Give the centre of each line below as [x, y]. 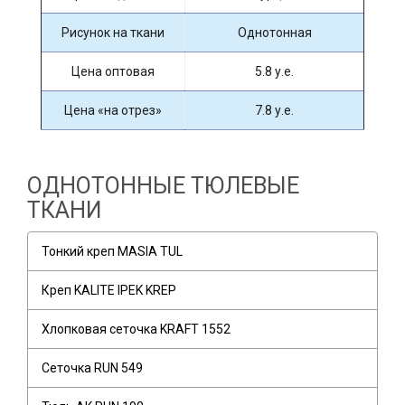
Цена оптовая [113, 71]
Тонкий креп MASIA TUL [112, 251]
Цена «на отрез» [113, 110]
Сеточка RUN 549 [92, 368]
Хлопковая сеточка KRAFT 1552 [136, 329]
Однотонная [274, 33]
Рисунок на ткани [113, 33]
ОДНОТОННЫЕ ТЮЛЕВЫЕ [163, 186]
